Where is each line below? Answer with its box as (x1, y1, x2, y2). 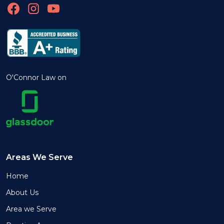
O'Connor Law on (6, 73, 66, 82)
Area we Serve (6, 204, 56, 214)
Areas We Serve (6, 152, 73, 162)
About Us (6, 188, 38, 197)
